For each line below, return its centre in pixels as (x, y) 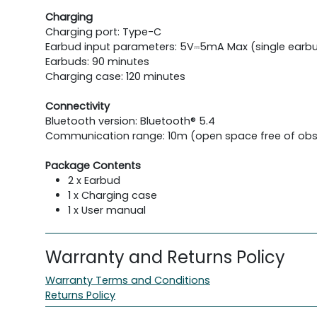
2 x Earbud (96, 180)
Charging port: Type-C (103, 31)
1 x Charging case (114, 195)
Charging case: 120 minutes (115, 76)
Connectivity (77, 106)
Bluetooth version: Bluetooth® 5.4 (130, 121)
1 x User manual (108, 210)
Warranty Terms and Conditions (128, 280)
